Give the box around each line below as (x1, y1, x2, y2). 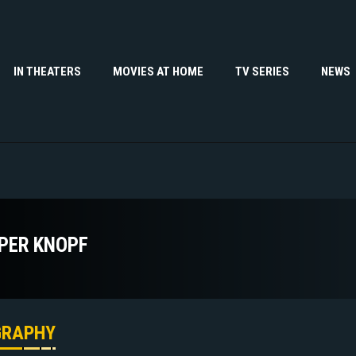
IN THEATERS (14, 64, 81, 79)
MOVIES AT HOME (113, 64, 203, 79)
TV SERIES (235, 64, 289, 79)
